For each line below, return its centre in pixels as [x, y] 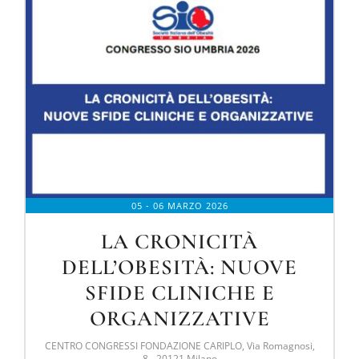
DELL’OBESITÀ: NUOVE [179, 267]
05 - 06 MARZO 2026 [179, 205]
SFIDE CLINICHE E [179, 292]
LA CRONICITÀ [179, 241]
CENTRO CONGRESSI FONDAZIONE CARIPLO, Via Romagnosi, [179, 345]
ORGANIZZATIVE [179, 318]
